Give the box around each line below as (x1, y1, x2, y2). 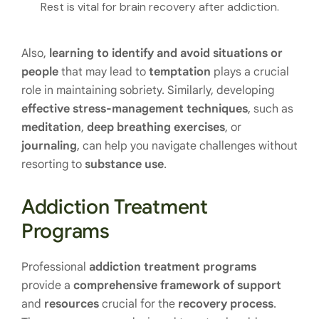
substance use (85, 157, 164, 172)
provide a (21, 278, 73, 293)
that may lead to (58, 65, 149, 80)
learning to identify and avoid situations (49, 46, 268, 61)
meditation (21, 120, 81, 135)
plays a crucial (211, 65, 289, 80)
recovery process (178, 297, 273, 312)
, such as (248, 102, 293, 117)
